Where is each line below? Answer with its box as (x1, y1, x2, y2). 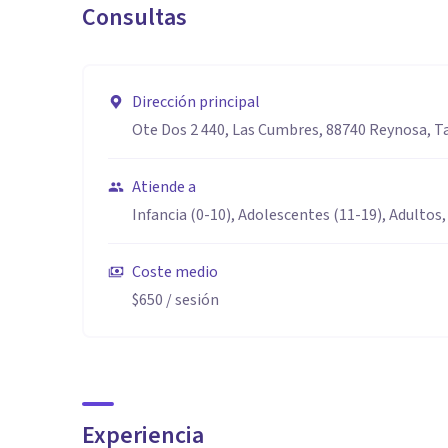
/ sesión (163, 289, 219, 311)
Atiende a (132, 176, 196, 198)
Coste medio (132, 261, 218, 283)
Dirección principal (132, 91, 260, 113)
